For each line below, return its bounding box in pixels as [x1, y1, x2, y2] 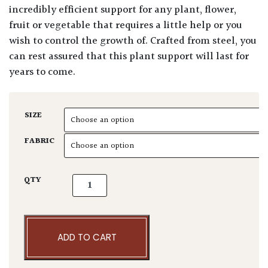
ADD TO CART [57, 231, 117, 244]
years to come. [9, 63, 75, 81]
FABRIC [25, 134, 54, 148]
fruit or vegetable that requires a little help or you [9, 17, 242, 34]
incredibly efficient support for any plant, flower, [9, 1, 236, 19]
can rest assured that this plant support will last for [9, 48, 249, 65]
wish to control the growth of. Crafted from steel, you [9, 32, 257, 50]
